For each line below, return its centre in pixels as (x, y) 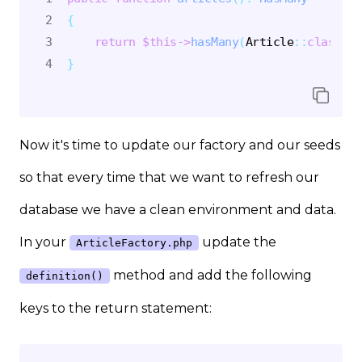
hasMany (214, 41)
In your (44, 242)
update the (238, 242)
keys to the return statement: (116, 308)
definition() (65, 276)
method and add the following (211, 275)
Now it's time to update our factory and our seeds (180, 145)
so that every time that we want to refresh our (169, 177)
